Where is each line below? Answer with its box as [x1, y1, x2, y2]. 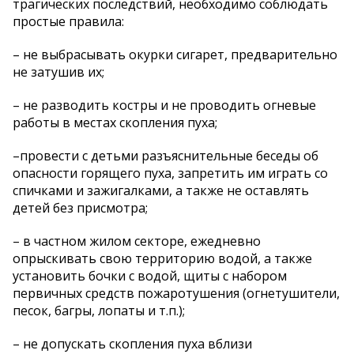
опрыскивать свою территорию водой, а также [13, 250, 312, 268]
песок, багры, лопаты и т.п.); [13, 302, 185, 320]
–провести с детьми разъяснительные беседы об [13, 147, 318, 165]
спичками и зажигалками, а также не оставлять [13, 182, 309, 200]
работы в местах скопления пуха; [13, 114, 217, 132]
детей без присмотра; [13, 199, 148, 217]
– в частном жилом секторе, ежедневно [13, 232, 261, 250]
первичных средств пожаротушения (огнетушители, [13, 284, 340, 303]
